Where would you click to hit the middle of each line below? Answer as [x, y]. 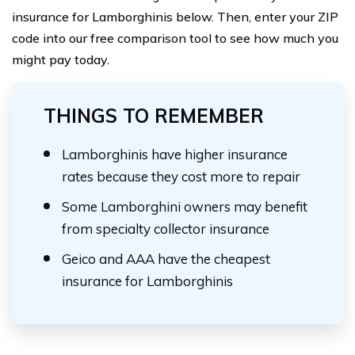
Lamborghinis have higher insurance [175, 154]
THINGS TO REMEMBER [154, 116]
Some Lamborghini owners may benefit [185, 206]
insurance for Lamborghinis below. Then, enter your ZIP [175, 17]
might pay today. [61, 59]
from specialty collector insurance [166, 229]
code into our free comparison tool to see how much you [175, 38]
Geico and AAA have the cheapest [166, 259]
